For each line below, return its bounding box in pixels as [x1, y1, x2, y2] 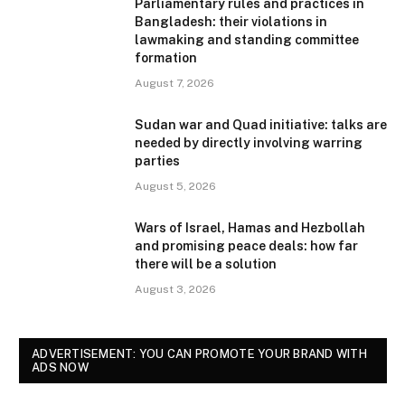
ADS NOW [32, 361, 89, 375]
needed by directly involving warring [135, 136, 363, 151]
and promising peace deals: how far [135, 239, 358, 254]
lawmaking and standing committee [135, 33, 359, 48]
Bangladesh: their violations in [135, 14, 327, 30]
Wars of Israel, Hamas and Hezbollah [135, 221, 365, 236]
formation [135, 51, 197, 66]
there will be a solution [135, 257, 277, 272]
